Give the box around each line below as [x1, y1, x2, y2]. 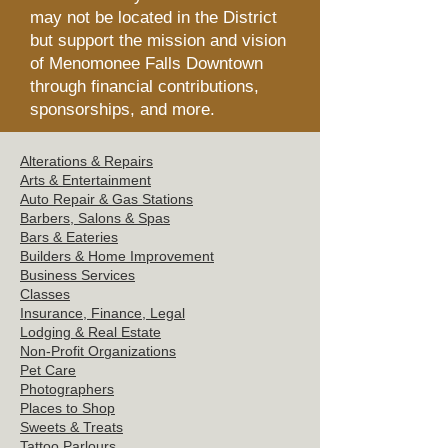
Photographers [20, 381, 114, 397]
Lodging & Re [20, 324, 106, 340]
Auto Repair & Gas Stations [20, 191, 193, 207]
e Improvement [118, 248, 214, 264]
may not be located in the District [30, 8, 277, 27]
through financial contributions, [30, 77, 259, 96]
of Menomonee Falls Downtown [30, 54, 263, 73]
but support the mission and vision [30, 31, 286, 50]
